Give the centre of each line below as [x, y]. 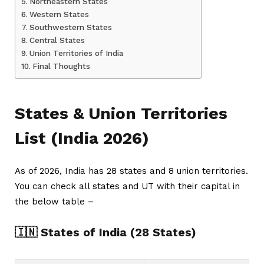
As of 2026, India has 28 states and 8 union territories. [131, 171]
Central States [57, 40]
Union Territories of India [76, 53]
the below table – [54, 201]
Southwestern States [70, 27]
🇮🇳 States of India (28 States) [105, 232]
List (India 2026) [82, 138]
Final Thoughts [61, 66]
